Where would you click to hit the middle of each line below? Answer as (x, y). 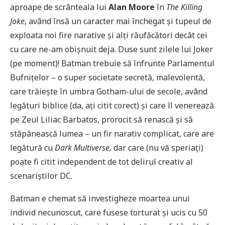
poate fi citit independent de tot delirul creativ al (101, 162)
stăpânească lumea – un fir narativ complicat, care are (112, 134)
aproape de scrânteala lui (59, 7)
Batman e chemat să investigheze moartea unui (100, 199)
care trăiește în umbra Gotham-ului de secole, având (109, 92)
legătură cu (32, 148)
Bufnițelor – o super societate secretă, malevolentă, (107, 78)
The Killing (184, 7)
